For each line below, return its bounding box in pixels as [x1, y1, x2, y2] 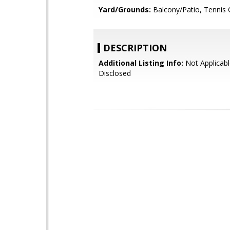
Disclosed [99, 68, 131, 78]
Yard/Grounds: [99, 5, 151, 14]
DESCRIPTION [103, 42, 167, 54]
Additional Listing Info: [99, 58, 183, 68]
